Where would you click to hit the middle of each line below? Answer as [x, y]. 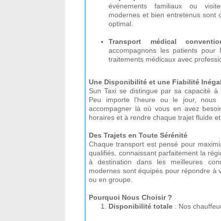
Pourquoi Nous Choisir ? [130, 197]
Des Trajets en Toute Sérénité [138, 135]
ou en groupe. [111, 180]
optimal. [121, 24]
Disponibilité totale [141, 206]
